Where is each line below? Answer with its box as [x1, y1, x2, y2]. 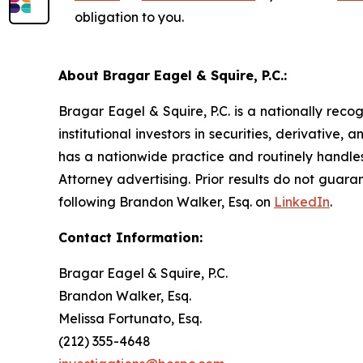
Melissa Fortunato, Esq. [58, 310, 202, 327]
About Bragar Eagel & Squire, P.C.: [58, 66, 287, 83]
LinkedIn [274, 193, 330, 210]
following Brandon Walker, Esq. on [58, 193, 274, 210]
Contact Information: [58, 228, 203, 246]
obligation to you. [75, 8, 184, 25]
